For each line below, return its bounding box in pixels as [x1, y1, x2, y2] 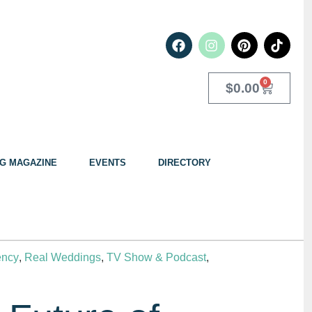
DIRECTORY [158, 157, 211, 169]
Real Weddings [24, 251, 101, 264]
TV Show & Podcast [107, 251, 206, 264]
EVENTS [89, 157, 126, 169]
